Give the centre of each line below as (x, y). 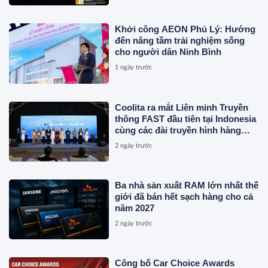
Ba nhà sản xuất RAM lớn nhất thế (187, 185)
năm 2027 (135, 208)
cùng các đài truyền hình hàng (178, 130)
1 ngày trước (134, 68)
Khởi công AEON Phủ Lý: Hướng (185, 29)
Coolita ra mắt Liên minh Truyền (182, 107)
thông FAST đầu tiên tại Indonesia (186, 118)
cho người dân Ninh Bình (168, 52)
